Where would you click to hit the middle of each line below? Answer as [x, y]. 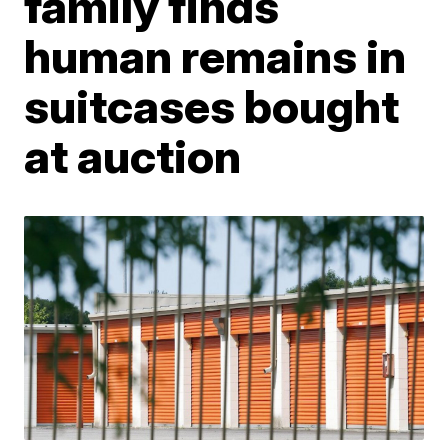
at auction [133, 155]
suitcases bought [212, 105]
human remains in [215, 55]
